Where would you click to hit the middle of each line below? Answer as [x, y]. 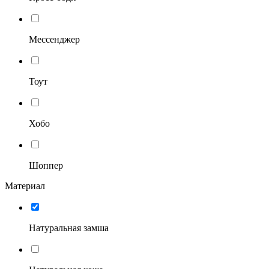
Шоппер [46, 165]
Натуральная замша [69, 228]
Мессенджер [54, 39]
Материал [25, 186]
